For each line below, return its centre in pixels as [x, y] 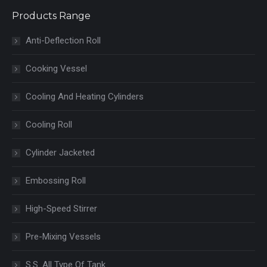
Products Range [51, 16]
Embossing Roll [56, 181]
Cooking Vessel [56, 69]
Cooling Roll [49, 125]
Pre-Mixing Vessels [63, 237]
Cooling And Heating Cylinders [85, 97]
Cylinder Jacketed [60, 153]
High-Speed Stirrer [61, 209]
